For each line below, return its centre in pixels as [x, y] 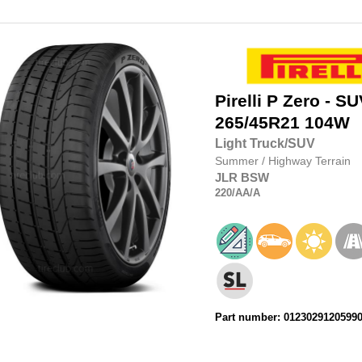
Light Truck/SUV [265, 144]
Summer [238, 161]
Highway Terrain [309, 161]
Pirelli [238, 101]
